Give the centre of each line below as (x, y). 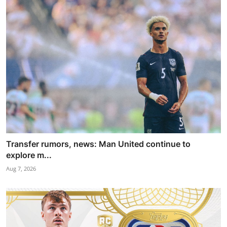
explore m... (29, 155)
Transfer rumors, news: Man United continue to (98, 144)
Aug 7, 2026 (21, 168)
